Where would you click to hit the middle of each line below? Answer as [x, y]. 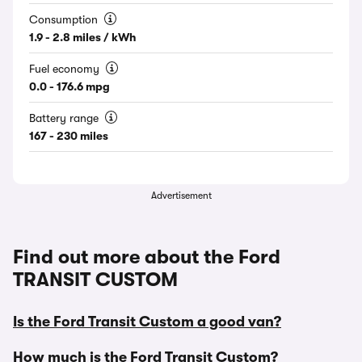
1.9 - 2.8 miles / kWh [83, 37]
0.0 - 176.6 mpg [69, 86]
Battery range [65, 118]
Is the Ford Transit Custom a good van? [147, 322]
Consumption [65, 19]
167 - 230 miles [69, 136]
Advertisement [181, 196]
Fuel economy [66, 69]
